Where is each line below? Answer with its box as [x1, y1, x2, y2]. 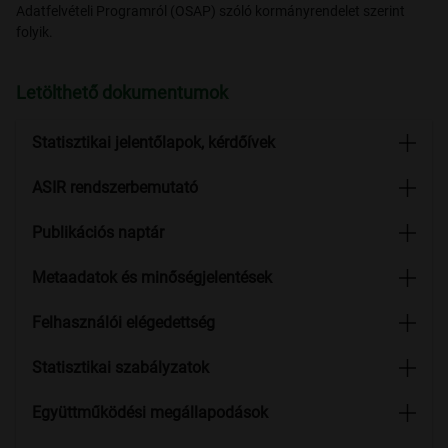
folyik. [16, 24, 53, 41]
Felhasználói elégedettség [32, 313, 215, 333]
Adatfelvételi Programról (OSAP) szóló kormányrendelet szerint [16, 3, 405, 20]
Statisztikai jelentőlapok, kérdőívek [32, 133, 275, 153]
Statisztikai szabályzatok [32, 358, 209, 378]
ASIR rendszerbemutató [32, 178, 198, 198]
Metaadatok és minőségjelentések [32, 268, 272, 288]
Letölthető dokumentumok [16, 83, 228, 104]
